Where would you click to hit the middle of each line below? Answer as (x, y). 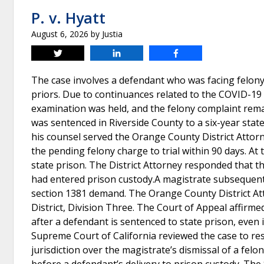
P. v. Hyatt (68, 18)
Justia (112, 34)
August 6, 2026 (60, 34)
